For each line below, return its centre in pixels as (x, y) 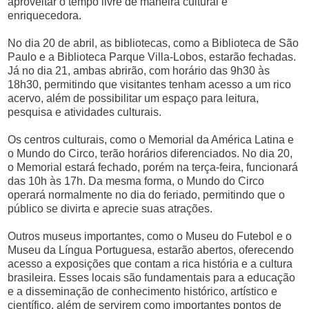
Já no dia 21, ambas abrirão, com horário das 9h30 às (139, 71)
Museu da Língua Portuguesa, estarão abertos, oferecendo (151, 250)
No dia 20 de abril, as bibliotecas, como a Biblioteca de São (153, 43)
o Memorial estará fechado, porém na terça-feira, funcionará (153, 167)
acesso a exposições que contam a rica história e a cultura (150, 264)
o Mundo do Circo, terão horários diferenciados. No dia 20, (150, 153)
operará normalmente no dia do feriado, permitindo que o (147, 195)
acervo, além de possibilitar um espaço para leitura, (133, 98)
